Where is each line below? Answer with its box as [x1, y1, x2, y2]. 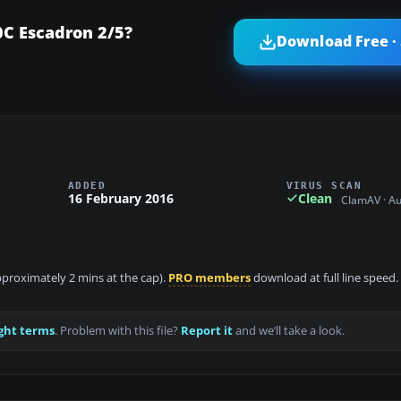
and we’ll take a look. [233, 323, 345, 339]
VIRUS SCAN [286, 179, 363, 191]
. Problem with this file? [55, 323, 181, 339]
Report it [181, 323, 233, 339]
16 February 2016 [68, 189, 174, 207]
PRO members [168, 270, 251, 286]
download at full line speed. [251, 270, 398, 286]
